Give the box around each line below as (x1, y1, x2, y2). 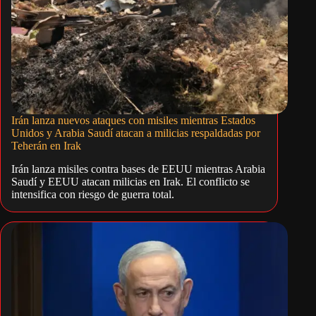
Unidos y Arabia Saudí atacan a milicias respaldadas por (11, 127, 260, 140)
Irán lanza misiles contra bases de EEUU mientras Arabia (11, 163, 265, 176)
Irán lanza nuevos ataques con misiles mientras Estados (11, 114, 255, 127)
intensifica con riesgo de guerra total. (11, 188, 174, 201)
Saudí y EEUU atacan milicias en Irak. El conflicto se (11, 176, 250, 188)
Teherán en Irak (11, 140, 81, 152)
